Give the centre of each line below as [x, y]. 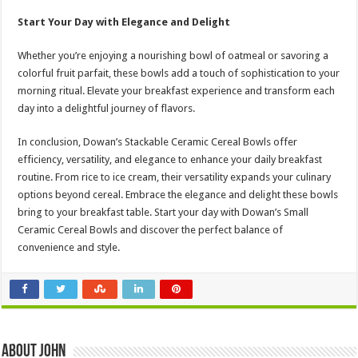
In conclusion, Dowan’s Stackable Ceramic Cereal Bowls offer [158, 142]
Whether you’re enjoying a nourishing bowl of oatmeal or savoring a [173, 56]
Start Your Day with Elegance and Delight [124, 22]
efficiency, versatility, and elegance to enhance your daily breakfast [170, 160]
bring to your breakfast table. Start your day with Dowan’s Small [163, 213]
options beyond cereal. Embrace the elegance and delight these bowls [178, 195]
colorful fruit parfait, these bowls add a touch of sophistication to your [179, 74]
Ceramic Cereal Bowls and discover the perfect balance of [151, 230]
